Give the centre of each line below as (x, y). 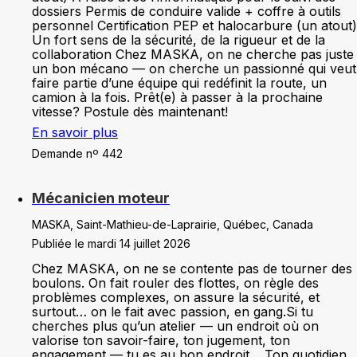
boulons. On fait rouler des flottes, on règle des (175, 283)
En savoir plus (75, 132)
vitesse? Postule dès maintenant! (130, 112)
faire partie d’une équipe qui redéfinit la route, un (179, 83)
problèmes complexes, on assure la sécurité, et (176, 297)
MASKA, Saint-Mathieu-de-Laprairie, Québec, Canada (173, 224)
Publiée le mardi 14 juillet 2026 (111, 243)
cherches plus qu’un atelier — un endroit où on (175, 326)
